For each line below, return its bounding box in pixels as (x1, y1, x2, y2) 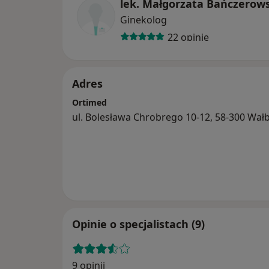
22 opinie (167, 30, 209, 44)
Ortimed (72, 97, 107, 109)
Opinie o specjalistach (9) (72, 217, 205, 232)
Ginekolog (120, 13, 167, 27)
